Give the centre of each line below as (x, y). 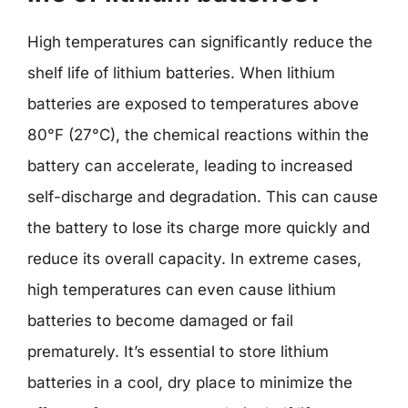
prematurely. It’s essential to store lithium (178, 352)
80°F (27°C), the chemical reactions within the (198, 135)
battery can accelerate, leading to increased (190, 166)
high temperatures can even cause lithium (182, 290)
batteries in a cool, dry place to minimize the (190, 382)
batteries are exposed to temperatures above (193, 104)
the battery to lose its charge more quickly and (199, 228)
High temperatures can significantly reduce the (200, 42)
